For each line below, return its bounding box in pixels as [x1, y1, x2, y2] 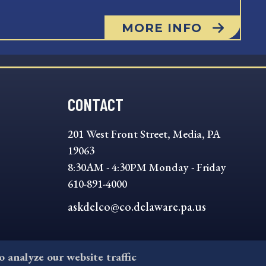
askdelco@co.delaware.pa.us [67, 198, 206, 214]
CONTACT [67, 93, 123, 115]
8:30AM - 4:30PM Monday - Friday [67, 159, 226, 175]
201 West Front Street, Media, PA [67, 126, 220, 141]
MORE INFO [121, 20, 202, 35]
